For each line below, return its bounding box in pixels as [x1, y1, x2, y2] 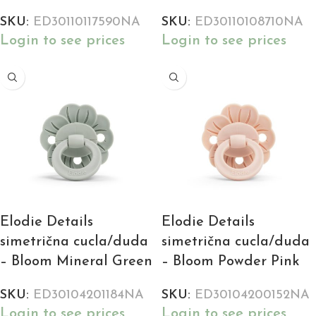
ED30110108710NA [195, 16, 303, 30]
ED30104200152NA [195, 288, 310, 303]
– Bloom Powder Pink [162, 255, 300, 269]
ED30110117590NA [33, 16, 140, 30]
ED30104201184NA [33, 288, 144, 303]
